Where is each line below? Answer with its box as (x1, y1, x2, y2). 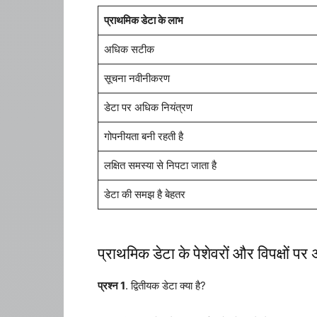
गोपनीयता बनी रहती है (103, 129, 183, 143)
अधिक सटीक (103, 42, 154, 56)
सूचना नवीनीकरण (103, 71, 170, 85)
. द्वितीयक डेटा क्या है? (125, 279, 206, 292)
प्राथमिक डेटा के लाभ (103, 13, 183, 27)
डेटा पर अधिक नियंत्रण (103, 100, 192, 114)
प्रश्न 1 (98, 279, 125, 292)
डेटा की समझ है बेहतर (103, 188, 185, 201)
